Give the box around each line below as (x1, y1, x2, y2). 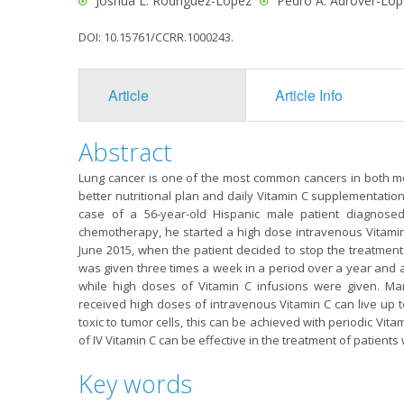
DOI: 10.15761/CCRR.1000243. (78, 29, 234, 45)
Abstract (78, 135, 172, 169)
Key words (78, 367, 192, 400)
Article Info (274, 85, 343, 106)
